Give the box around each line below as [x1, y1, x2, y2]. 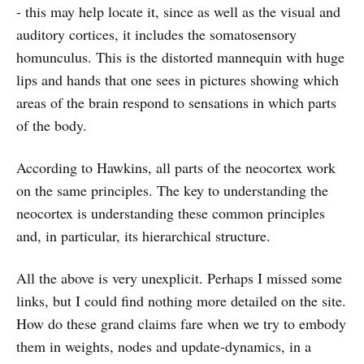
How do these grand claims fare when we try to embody [16, 314, 346, 333]
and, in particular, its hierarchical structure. [16, 226, 271, 245]
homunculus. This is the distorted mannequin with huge [16, 47, 344, 67]
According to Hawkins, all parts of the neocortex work [16, 158, 336, 177]
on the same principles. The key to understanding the [16, 180, 328, 200]
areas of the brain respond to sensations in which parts [16, 93, 336, 112]
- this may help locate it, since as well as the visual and [16, 2, 340, 21]
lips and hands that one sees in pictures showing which [16, 70, 339, 89]
